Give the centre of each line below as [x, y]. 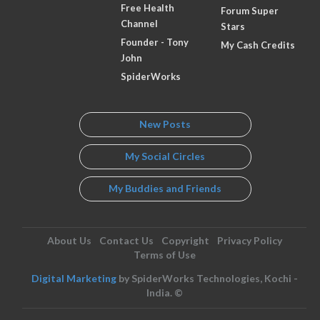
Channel [140, 23]
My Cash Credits [257, 45]
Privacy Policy [249, 240]
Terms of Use [164, 254]
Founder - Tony [155, 42]
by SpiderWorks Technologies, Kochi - [207, 278]
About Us [69, 240]
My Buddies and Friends [165, 189]
